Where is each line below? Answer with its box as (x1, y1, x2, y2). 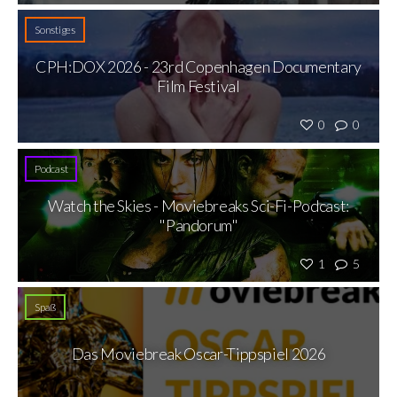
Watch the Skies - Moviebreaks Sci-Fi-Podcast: (48, 195, 349, 215)
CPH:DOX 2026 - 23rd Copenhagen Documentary (35, 57, 362, 77)
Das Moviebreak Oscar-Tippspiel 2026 (71, 343, 326, 363)
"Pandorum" (159, 214, 238, 235)
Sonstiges (35, 23, 75, 37)
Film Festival (157, 76, 240, 97)
